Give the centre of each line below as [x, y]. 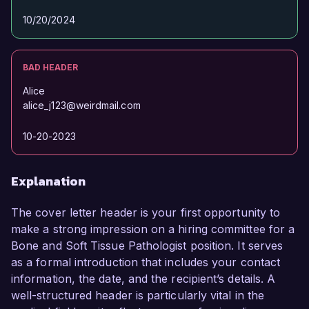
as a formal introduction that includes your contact [146, 262]
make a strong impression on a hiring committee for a [153, 229]
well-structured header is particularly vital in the [138, 296]
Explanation [48, 181]
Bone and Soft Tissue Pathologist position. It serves [147, 246]
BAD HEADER [50, 68]
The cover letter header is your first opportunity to [146, 213]
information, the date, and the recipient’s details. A [143, 279]
